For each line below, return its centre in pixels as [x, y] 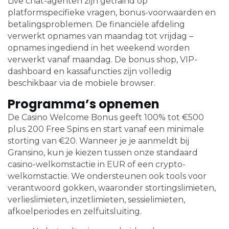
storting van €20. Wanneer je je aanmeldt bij [98, 141]
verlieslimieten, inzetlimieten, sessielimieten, [96, 200]
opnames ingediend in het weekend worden [99, 48]
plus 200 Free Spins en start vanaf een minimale [106, 129]
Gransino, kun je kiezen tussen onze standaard [103, 153]
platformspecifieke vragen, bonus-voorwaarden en [112, 13]
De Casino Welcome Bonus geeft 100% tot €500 [106, 118]
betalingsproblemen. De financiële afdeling [96, 25]
